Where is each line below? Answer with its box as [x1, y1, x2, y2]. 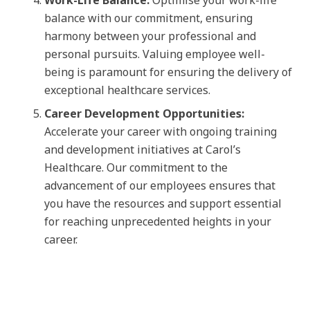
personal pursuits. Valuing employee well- [44, 46, 265, 62]
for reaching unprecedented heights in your [44, 214, 271, 230]
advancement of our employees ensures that [44, 178, 275, 194]
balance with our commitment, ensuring [44, 10, 253, 26]
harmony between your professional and [44, 28, 256, 44]
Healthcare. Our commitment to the [44, 160, 228, 176]
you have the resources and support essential [44, 196, 282, 212]
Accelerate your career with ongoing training [44, 124, 277, 140]
